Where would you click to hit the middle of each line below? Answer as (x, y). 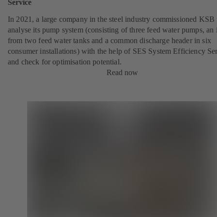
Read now (122, 73)
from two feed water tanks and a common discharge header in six (109, 41)
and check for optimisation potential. (65, 62)
